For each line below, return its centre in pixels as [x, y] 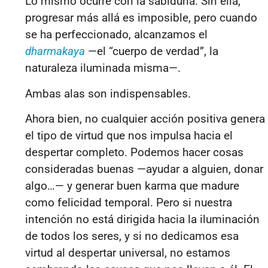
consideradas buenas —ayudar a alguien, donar [144, 169]
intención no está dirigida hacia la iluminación [142, 219]
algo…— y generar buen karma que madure [132, 185]
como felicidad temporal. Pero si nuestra [129, 202]
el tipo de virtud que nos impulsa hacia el [129, 135]
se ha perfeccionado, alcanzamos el [116, 35]
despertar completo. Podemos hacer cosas [134, 152]
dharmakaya [55, 51]
